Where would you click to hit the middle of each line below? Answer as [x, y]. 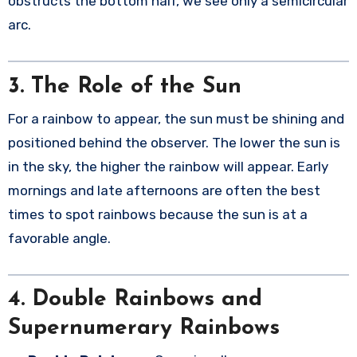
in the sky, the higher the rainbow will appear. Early [168, 166]
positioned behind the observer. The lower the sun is [174, 142]
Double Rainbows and [147, 300]
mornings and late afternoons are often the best [164, 190]
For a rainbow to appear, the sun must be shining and [176, 118]
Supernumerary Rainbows [143, 329]
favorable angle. [59, 238]
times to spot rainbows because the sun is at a [157, 214]
